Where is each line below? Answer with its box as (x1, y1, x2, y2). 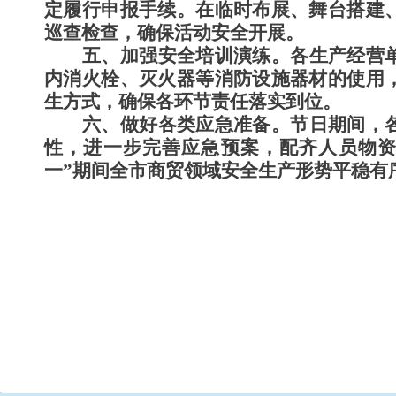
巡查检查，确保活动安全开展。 (44, 22, 304, 43)
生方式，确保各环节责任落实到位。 (44, 91, 341, 112)
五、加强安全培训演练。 (82, 45, 291, 66)
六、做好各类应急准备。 (82, 114, 291, 135)
